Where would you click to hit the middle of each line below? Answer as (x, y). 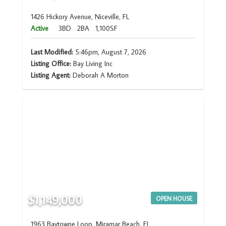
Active (39, 28)
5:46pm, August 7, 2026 (109, 52)
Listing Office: (51, 63)
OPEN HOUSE (174, 198)
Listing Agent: (51, 75)
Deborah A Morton (100, 75)
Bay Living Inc (92, 63)
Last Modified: (52, 52)
